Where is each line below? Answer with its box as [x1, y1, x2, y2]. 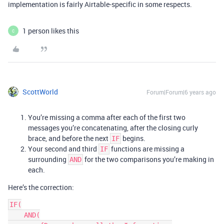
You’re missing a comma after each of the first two [28, 112, 185, 122]
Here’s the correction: [8, 182, 74, 192]
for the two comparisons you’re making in [83, 154, 214, 164]
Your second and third [28, 144, 98, 153]
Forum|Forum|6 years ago [146, 88, 216, 96]
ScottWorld [22, 87, 58, 96]
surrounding [28, 154, 68, 164]
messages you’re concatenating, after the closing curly [28, 123, 198, 132]
